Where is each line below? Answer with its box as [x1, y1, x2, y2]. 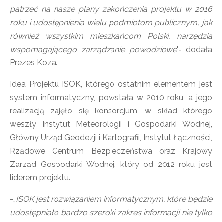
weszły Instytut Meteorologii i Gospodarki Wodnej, [10, 119, 212, 129]
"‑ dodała [177, 45, 212, 54]
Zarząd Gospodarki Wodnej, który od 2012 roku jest [10, 160, 212, 169]
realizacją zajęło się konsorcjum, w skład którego [10, 106, 212, 115]
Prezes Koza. [10, 58, 57, 67]
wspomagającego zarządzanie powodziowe [10, 45, 177, 54]
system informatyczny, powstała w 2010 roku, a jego [10, 93, 212, 102]
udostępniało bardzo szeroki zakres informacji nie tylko [10, 208, 212, 217]
